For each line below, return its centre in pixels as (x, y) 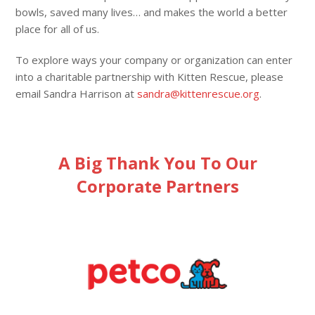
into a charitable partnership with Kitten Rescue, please (150, 77)
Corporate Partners (157, 186)
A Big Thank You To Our (157, 163)
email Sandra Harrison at (77, 94)
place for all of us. (58, 29)
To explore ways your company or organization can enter (154, 60)
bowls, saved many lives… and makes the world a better (152, 12)
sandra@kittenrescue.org (199, 94)
